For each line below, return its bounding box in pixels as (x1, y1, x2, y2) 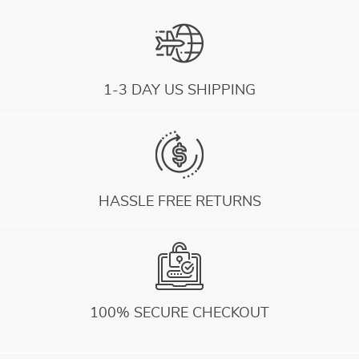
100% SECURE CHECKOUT (90, 306, 269, 321)
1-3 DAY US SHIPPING (103, 83, 256, 98)
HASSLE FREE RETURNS (98, 195, 261, 209)
